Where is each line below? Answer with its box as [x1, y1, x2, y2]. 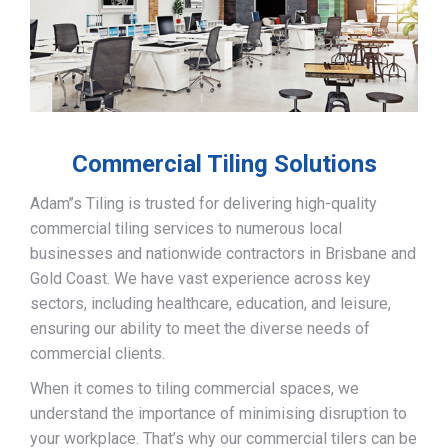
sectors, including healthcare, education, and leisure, [30, 294, 391, 314]
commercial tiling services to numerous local [30, 219, 342, 239]
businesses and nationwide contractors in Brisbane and [30, 244, 416, 264]
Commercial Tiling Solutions [71, 150, 377, 179]
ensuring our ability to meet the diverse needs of [30, 319, 370, 339]
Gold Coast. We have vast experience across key [30, 269, 371, 289]
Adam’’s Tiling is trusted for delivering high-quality [30, 194, 377, 214]
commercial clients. [30, 344, 165, 364]
